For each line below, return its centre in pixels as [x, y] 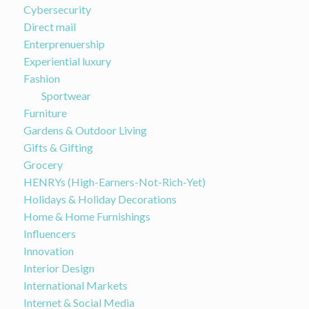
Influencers [49, 233]
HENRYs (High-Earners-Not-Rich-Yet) [114, 181]
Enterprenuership [64, 43]
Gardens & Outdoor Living [85, 130]
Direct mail [49, 26]
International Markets [75, 285]
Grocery [43, 164]
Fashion [41, 78]
